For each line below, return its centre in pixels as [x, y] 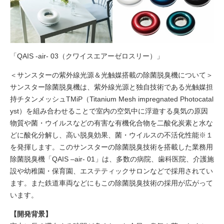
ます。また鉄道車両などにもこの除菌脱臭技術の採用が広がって [111, 183]
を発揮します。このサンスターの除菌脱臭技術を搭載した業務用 [111, 147]
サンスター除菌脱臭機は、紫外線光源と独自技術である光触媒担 [111, 87]
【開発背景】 [31, 214]
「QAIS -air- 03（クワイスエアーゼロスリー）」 [87, 56]
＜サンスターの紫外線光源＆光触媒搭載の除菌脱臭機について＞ [111, 75]
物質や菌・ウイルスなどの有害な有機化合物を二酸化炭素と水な [111, 123]
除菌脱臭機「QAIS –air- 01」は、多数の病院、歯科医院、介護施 [112, 159]
